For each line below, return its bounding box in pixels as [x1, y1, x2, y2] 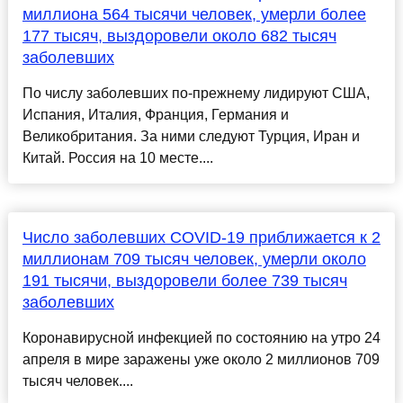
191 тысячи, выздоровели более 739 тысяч [22, 272, 347, 291]
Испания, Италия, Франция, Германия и [22, 107, 289, 123]
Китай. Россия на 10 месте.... [22, 150, 213, 166]
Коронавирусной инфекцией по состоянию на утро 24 [22, 330, 381, 346]
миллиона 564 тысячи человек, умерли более [22, 5, 366, 24]
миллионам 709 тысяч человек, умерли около [22, 250, 366, 269]
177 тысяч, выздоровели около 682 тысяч [22, 27, 336, 46]
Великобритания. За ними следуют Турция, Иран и [22, 129, 360, 145]
